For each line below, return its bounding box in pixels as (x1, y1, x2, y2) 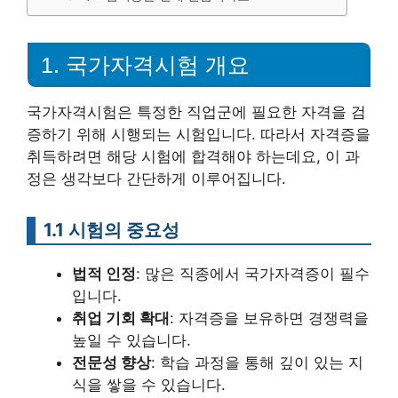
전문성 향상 (72, 353, 151, 371)
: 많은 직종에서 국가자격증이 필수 (136, 264, 370, 283)
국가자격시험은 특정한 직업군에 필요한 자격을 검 (27, 102, 366, 121)
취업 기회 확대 (72, 308, 170, 327)
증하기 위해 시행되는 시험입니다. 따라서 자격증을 (27, 124, 370, 143)
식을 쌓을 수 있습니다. (72, 375, 226, 394)
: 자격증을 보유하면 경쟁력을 (170, 308, 369, 327)
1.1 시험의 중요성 (44, 218, 179, 241)
